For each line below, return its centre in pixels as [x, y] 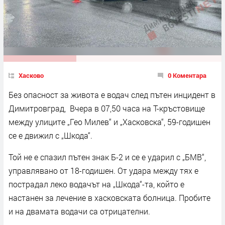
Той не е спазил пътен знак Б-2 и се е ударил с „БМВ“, [107, 157]
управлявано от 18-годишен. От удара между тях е [103, 170]
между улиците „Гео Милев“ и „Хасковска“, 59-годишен [109, 122]
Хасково [31, 75]
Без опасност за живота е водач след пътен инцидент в [112, 94]
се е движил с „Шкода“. [50, 135]
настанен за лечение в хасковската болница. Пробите [109, 197]
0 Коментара [187, 75]
